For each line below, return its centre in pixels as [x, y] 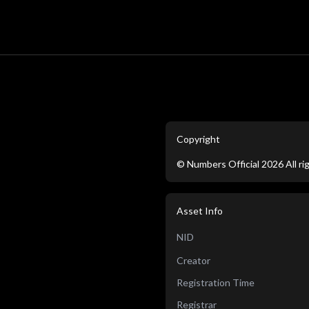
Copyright [198, 139]
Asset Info [200, 211]
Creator [193, 260]
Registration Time [216, 282]
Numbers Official [223, 164]
